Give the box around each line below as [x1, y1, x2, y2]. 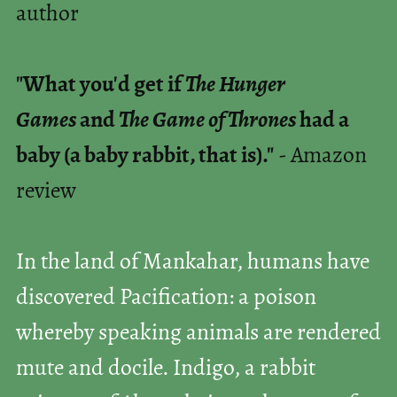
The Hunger [184, 74, 285, 97]
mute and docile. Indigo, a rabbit [15, 357, 315, 380]
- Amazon [273, 144, 367, 167]
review [15, 180, 76, 203]
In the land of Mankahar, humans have [15, 251, 370, 274]
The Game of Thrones [118, 109, 296, 132]
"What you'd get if [15, 74, 185, 97]
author [15, 3, 79, 26]
